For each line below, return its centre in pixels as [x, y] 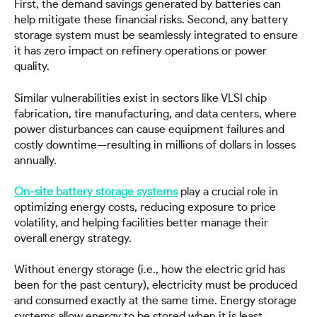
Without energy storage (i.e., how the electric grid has [150, 270]
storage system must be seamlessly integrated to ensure [156, 36]
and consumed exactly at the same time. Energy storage [155, 301]
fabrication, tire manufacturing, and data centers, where [155, 114]
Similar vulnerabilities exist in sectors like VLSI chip [140, 98]
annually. [35, 160]
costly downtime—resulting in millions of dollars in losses [155, 145]
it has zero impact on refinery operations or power [140, 51]
